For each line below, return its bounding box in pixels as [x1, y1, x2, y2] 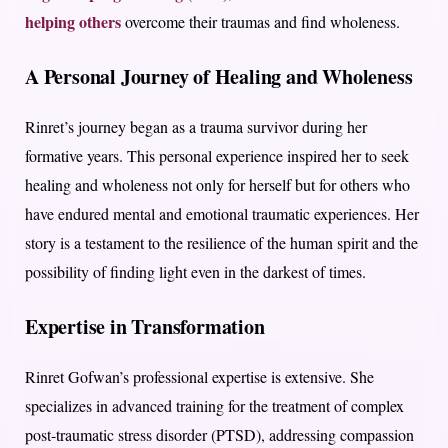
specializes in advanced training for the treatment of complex [25, 395, 404, 417]
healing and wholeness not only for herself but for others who [25, 174, 410, 196]
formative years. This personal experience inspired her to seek [25, 145, 409, 167]
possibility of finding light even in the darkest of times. [25, 261, 366, 283]
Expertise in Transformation [25, 312, 265, 342]
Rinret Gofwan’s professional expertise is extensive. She [25, 366, 374, 388]
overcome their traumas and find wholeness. [121, 11, 400, 33]
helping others [25, 10, 121, 34]
